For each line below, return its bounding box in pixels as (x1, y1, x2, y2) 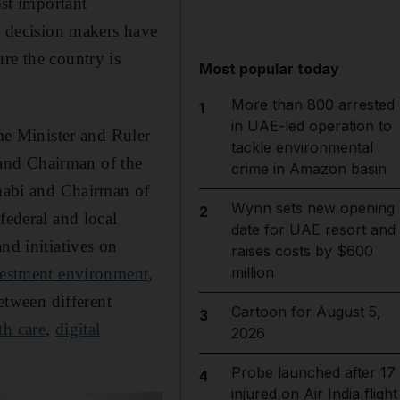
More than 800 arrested (230, 96, 395, 113)
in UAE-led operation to (230, 117, 392, 135)
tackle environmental (230, 138, 373, 156)
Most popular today (199, 60, 340, 78)
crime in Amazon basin (230, 160, 387, 178)
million (230, 263, 274, 281)
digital (54, 319, 101, 338)
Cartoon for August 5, (230, 303, 381, 321)
